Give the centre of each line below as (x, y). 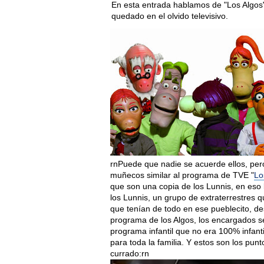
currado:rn (130, 253)
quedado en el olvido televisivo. (170, 16)
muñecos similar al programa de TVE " (182, 175)
